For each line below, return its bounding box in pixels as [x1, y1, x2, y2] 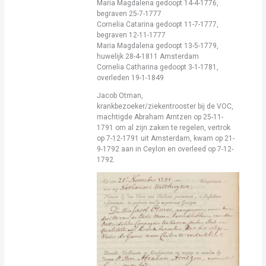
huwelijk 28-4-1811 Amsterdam [97, 52, 199, 61]
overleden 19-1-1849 [97, 73, 164, 82]
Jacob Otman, [97, 91, 144, 100]
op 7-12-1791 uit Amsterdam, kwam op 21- [97, 134, 235, 142]
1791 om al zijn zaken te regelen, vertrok [97, 123, 231, 132]
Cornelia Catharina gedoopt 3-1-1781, [97, 62, 219, 71]
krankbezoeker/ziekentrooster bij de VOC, [97, 102, 234, 110]
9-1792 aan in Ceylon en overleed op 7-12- [97, 144, 234, 153]
